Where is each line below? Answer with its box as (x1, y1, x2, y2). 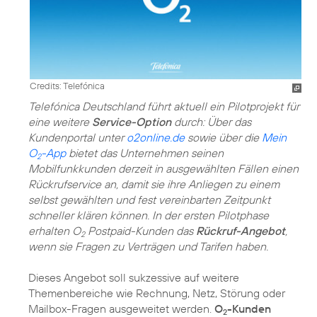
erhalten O (28, 223, 81, 238)
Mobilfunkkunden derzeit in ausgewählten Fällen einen (28, 161, 299, 175)
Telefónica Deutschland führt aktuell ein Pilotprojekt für (28, 98, 299, 113)
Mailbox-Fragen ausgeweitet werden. (28, 301, 214, 316)
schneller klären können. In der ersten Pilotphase (28, 207, 269, 222)
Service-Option (92, 114, 171, 129)
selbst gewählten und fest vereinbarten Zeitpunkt (28, 192, 270, 207)
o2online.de (127, 129, 185, 144)
